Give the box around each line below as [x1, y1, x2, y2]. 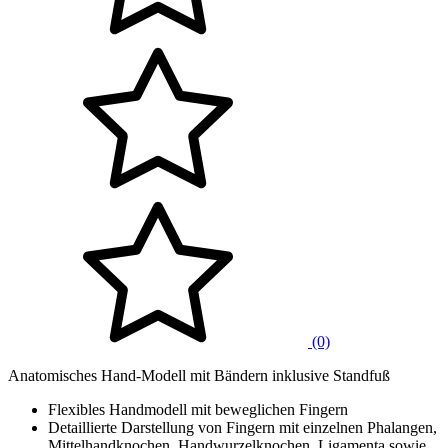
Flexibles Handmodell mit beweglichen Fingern [48, 400, 348, 418]
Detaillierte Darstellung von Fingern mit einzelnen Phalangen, [48, 418, 437, 436]
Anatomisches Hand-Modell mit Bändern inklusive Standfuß [8, 366, 390, 384]
